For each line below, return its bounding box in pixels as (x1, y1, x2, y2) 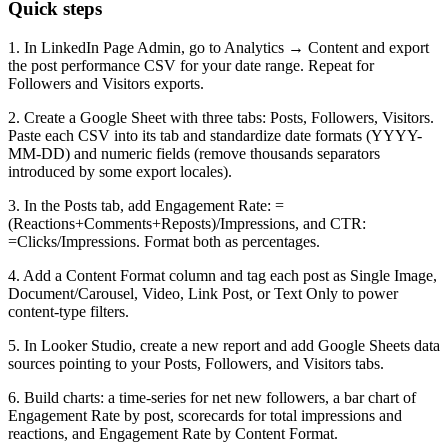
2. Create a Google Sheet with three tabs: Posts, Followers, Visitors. (8, 109, 434, 127)
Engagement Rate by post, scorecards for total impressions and (8, 407, 402, 425)
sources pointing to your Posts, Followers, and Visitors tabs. (8, 355, 384, 373)
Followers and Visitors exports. (8, 75, 204, 93)
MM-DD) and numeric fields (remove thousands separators (8, 145, 380, 163)
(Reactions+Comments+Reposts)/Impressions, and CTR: (8, 215, 366, 233)
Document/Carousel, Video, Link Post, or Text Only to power (8, 285, 398, 303)
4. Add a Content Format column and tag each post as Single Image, (8, 267, 437, 285)
